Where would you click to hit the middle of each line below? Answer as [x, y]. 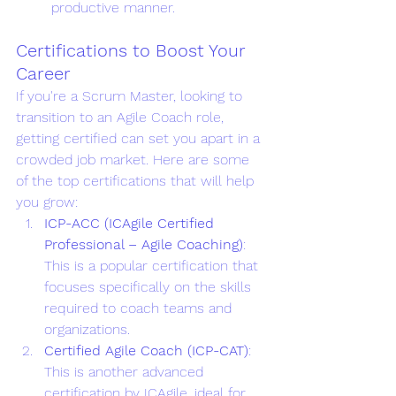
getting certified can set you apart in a [140, 138]
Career [46, 73]
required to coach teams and [140, 308]
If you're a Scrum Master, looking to [131, 95]
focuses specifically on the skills [150, 286]
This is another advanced [126, 371]
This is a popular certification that [153, 265]
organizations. [87, 329]
